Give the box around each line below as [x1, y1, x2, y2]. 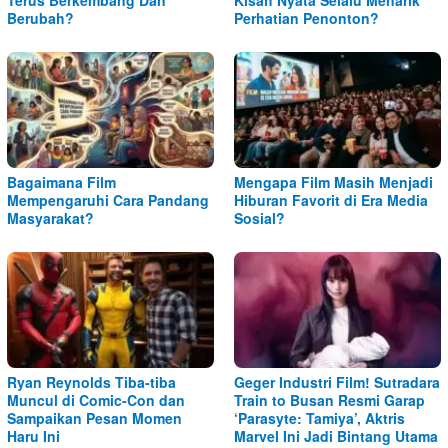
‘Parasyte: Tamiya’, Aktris [234, 407, 405, 428]
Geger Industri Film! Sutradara [234, 371, 440, 392]
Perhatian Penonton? [234, 7, 379, 28]
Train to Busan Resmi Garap [234, 389, 425, 410]
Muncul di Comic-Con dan [7, 389, 185, 410]
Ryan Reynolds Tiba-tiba [7, 371, 176, 392]
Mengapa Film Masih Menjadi [234, 171, 433, 192]
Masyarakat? [7, 207, 94, 228]
